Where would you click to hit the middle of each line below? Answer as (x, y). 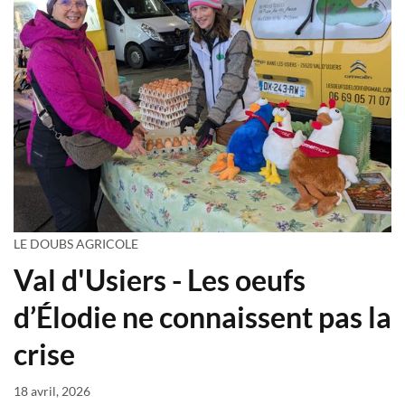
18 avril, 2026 (52, 391)
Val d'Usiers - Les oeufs (160, 280)
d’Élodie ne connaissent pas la (202, 317)
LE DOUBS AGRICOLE (76, 244)
